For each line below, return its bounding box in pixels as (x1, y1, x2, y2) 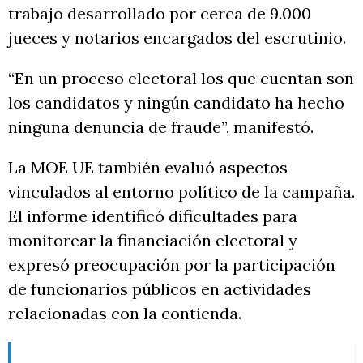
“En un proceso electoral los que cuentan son (8, 68, 354, 89)
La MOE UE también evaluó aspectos (8, 157, 288, 178)
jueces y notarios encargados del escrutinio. (8, 28, 346, 49)
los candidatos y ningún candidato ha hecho (8, 92, 344, 113)
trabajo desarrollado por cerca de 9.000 (8, 3, 311, 24)
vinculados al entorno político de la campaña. (8, 181, 355, 203)
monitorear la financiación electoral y (8, 230, 297, 251)
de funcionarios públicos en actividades (8, 279, 311, 300)
